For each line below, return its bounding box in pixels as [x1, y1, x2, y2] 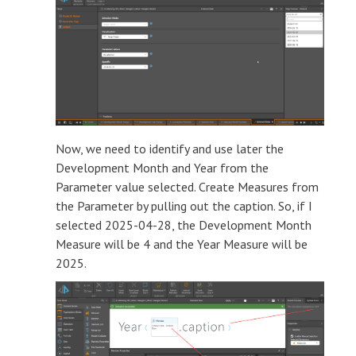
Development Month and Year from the [56, 160, 269, 176]
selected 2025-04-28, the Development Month [56, 217, 311, 234]
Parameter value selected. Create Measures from [56, 179, 319, 195]
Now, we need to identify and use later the [56, 141, 284, 157]
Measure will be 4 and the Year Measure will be [56, 236, 308, 253]
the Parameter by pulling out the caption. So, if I [56, 198, 312, 215]
